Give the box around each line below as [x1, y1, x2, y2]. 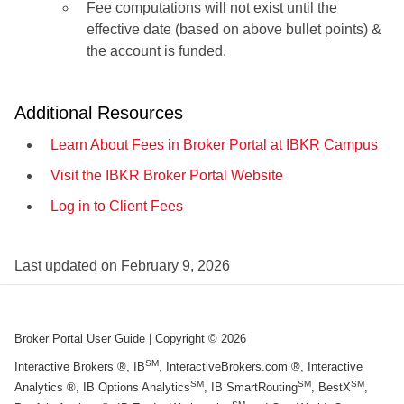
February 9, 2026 [121, 257, 230, 273]
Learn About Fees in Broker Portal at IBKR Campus [50, 136, 378, 152]
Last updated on [14, 257, 121, 273]
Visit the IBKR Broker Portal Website [50, 167, 283, 183]
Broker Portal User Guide [14, 331, 145, 345]
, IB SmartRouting [204, 381, 298, 395]
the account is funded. [87, 42, 226, 59]
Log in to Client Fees [50, 197, 183, 214]
